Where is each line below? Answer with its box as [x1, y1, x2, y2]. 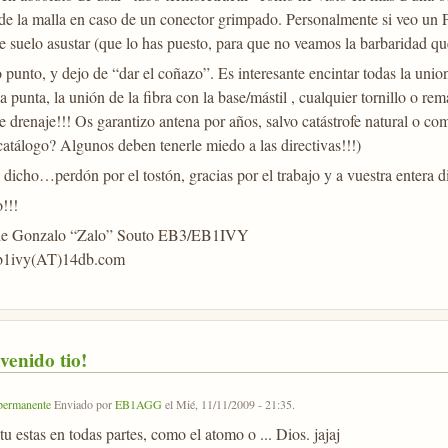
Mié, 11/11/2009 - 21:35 [175, 395, 292, 412]
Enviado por [50, 395, 115, 412]
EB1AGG [114, 395, 162, 412]
